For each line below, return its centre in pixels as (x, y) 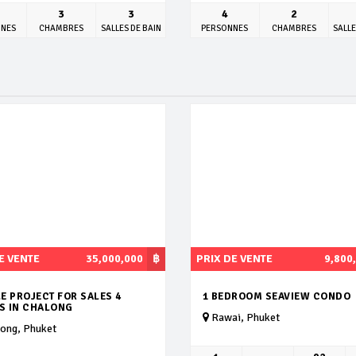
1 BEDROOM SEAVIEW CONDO (277, 296)
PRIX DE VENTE (234, 258)
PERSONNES (225, 28)
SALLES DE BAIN (131, 28)
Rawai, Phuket (244, 317)
